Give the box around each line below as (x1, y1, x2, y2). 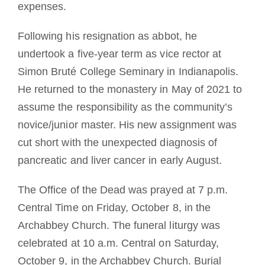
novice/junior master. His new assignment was (17, 118, 237, 131)
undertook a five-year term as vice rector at (17, 47, 222, 60)
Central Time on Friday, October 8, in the (17, 201, 211, 214)
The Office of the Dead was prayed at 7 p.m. (17, 183, 228, 196)
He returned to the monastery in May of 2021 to (17, 83, 243, 95)
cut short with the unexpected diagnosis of (17, 136, 218, 148)
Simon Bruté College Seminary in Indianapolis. (17, 65, 239, 77)
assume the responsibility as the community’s (17, 101, 233, 113)
